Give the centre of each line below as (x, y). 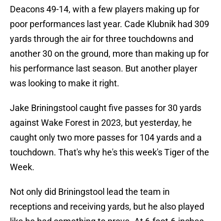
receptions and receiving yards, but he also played (107, 207)
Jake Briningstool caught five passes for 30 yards (106, 108)
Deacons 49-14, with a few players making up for (105, 9)
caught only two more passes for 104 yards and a (106, 138)
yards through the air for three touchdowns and (102, 39)
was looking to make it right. (65, 83)
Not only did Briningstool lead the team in (90, 192)
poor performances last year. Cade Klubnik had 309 (110, 24)
